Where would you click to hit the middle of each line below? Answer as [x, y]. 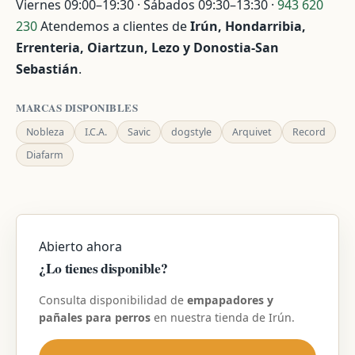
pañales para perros [95, 317]
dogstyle [191, 132]
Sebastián [47, 69]
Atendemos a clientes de [114, 26]
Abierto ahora [80, 246]
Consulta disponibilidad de [113, 300]
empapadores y [230, 300]
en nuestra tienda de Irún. [223, 317]
